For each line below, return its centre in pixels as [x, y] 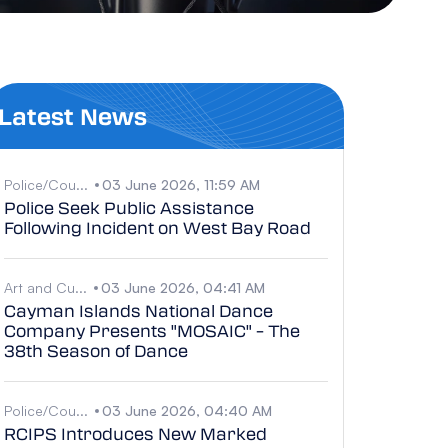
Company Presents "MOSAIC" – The [152, 330]
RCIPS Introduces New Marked [135, 433]
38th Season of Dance [96, 350]
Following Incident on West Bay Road [157, 227]
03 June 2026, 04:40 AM [187, 410]
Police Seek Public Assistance [129, 207]
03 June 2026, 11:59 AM [181, 184]
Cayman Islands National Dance [138, 310]
